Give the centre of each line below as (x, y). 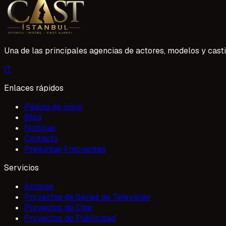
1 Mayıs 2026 (29, 8)
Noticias (40, 128)
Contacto (41, 138)
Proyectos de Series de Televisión (87, 197)
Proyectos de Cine (58, 207)
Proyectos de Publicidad (70, 218)
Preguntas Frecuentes (65, 149)
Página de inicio (53, 106)
